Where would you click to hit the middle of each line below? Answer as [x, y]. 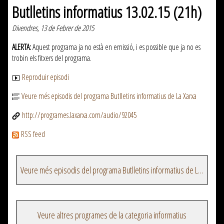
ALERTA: [21, 47]
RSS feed [33, 134]
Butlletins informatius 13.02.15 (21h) [107, 12]
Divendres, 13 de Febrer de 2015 [53, 28]
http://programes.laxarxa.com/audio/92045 [79, 115]
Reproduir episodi [45, 77]
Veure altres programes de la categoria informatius [112, 215]
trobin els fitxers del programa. [52, 58]
